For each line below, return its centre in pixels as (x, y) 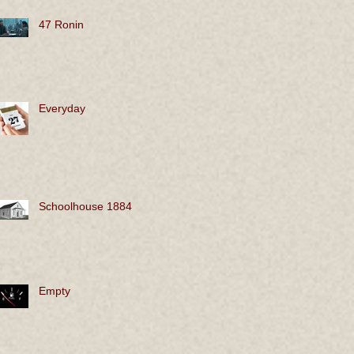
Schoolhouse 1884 (85, 207)
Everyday (62, 109)
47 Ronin (61, 25)
